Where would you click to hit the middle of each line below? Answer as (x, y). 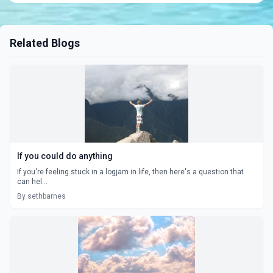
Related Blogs (45, 43)
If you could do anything (65, 156)
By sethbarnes (41, 196)
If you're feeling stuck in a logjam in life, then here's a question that (130, 172)
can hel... (32, 181)
